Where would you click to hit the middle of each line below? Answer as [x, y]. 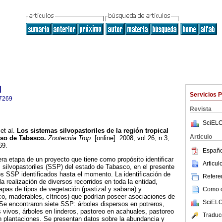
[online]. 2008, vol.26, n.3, [131, 138]
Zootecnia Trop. [69, 138]
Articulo [201, 137]
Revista [201, 109]
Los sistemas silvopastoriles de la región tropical [93, 131]
